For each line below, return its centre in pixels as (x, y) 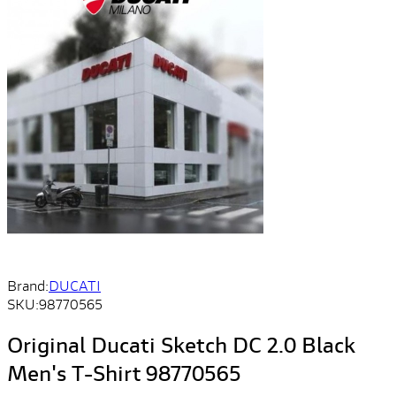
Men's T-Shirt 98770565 (124, 373)
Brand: (28, 285)
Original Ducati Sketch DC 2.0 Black (181, 344)
